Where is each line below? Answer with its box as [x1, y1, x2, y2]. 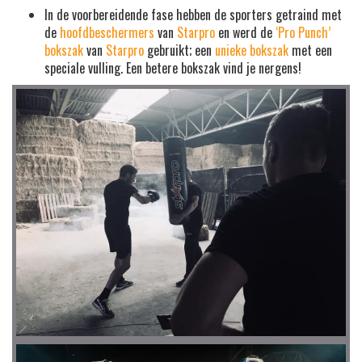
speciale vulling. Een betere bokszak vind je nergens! [44, 57, 301, 78]
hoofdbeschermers [60, 22, 154, 42]
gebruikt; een [144, 40, 215, 60]
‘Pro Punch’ [276, 22, 330, 42]
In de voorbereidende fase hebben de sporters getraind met [44, 4, 342, 24]
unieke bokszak [215, 40, 288, 60]
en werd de [215, 22, 276, 42]
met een [288, 40, 332, 60]
